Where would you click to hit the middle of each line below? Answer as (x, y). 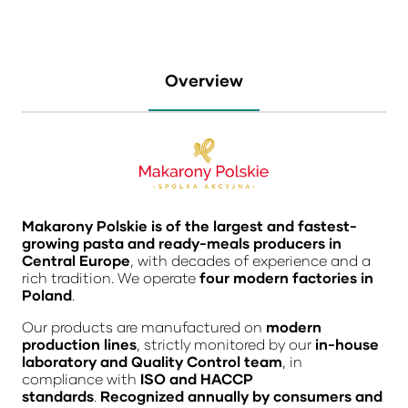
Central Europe (76, 260)
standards (58, 395)
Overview (204, 80)
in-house (347, 343)
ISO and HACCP (197, 378)
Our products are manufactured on (144, 326)
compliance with (81, 378)
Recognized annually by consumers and (241, 395)
